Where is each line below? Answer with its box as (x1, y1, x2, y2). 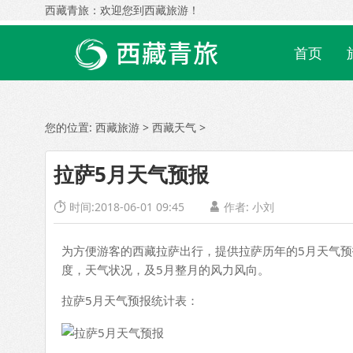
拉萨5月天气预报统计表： (61, 292, 199, 308)
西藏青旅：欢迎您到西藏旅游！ (45, 2, 199, 17)
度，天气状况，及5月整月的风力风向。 (61, 262, 269, 277)
